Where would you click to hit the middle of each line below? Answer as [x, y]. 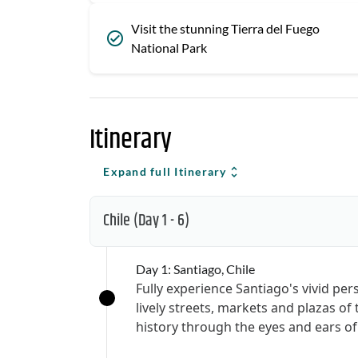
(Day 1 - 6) [161, 221]
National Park [169, 48]
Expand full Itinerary [165, 171]
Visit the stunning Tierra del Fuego [225, 28]
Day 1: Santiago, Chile [195, 269]
